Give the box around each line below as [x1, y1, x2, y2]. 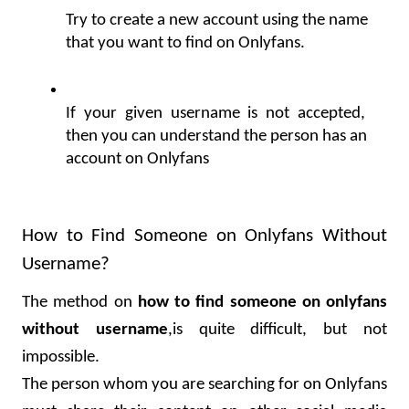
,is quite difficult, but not [167, 321, 388, 340]
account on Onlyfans [66, 151, 209, 169]
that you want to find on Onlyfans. [66, 35, 305, 53]
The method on [22, 294, 138, 312]
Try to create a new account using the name [66, 12, 368, 30]
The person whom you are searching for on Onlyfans [22, 376, 387, 394]
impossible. [22, 349, 100, 367]
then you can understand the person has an [66, 128, 367, 146]
